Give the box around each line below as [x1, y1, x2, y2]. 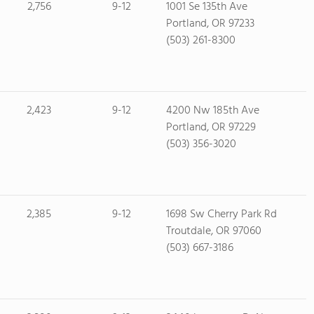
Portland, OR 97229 [165, 118, 256, 137]
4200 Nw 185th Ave [165, 102, 259, 120]
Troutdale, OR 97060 [165, 222, 261, 240]
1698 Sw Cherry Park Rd [165, 205, 277, 224]
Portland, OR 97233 [165, 15, 254, 33]
